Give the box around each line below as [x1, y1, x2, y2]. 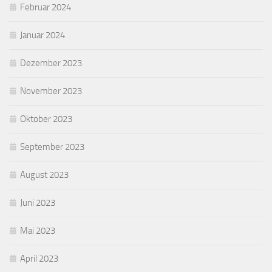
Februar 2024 [20, 1, 71, 13]
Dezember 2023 [20, 57, 82, 69]
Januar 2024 [20, 29, 65, 41]
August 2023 [20, 169, 69, 180]
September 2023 [20, 141, 84, 152]
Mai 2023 [20, 225, 55, 236]
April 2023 [20, 253, 58, 264]
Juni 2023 [20, 197, 55, 208]
